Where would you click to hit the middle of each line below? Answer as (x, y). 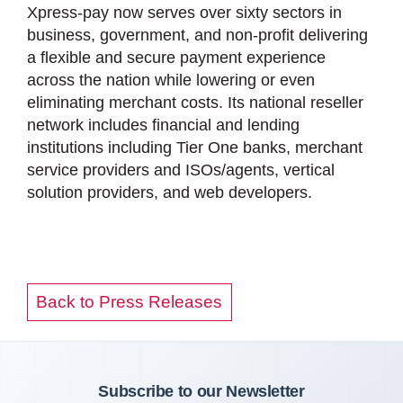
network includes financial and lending (163, 125)
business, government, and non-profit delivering (197, 36)
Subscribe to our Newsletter (201, 392)
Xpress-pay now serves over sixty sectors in (184, 13)
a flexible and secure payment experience (176, 58)
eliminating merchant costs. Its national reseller (195, 103)
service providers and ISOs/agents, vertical (181, 170)
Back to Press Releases (130, 302)
